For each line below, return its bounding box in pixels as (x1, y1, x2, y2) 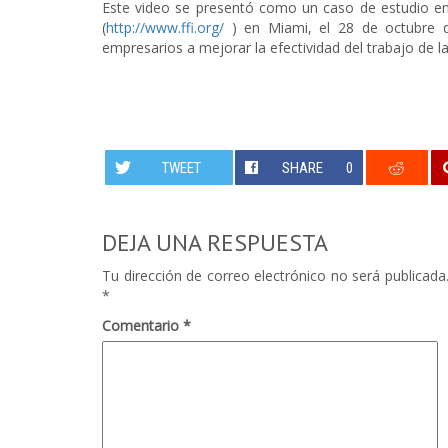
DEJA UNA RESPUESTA (102, 227, 328, 258)
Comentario (102, 316, 183, 335)
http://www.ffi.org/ (106, 18, 224, 37)
